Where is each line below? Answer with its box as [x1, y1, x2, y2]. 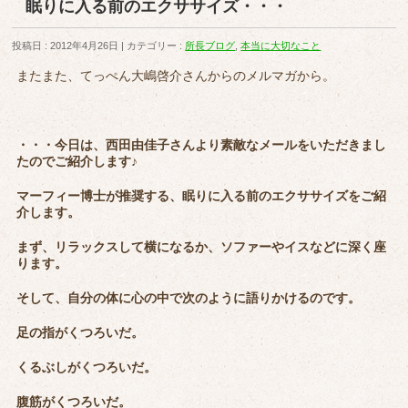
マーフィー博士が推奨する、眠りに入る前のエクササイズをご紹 [16, 189, 387, 204]
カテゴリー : [127, 40, 186, 52]
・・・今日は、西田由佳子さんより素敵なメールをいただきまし [16, 138, 387, 153]
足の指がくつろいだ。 [16, 325, 145, 341]
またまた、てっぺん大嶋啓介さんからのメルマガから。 [16, 68, 336, 84]
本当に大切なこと [240, 40, 321, 52]
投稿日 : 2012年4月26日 [12, 40, 119, 52]
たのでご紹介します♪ [16, 154, 138, 169]
